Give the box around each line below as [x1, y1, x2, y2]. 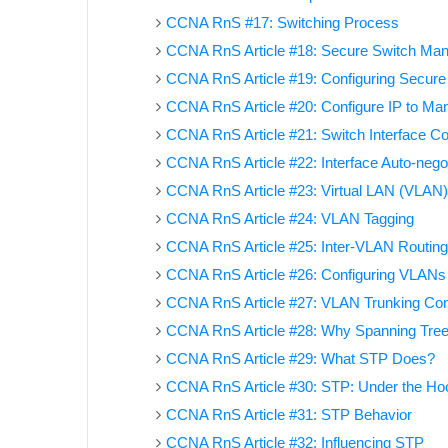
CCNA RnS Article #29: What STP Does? [165, 350, 435, 367]
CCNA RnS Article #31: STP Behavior [165, 406, 412, 423]
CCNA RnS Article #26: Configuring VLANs [165, 266, 446, 283]
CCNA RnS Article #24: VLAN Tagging [165, 210, 414, 227]
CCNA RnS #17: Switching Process [165, 14, 399, 31]
